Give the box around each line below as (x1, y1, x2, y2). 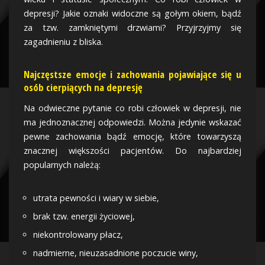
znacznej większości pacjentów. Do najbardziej (24, 144, 241, 156)
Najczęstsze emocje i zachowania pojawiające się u (24, 67, 241, 81)
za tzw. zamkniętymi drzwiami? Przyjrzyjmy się (24, 21, 241, 33)
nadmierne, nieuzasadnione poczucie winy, (33, 247, 198, 258)
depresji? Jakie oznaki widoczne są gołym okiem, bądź (24, 7, 241, 19)
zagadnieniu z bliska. (24, 35, 103, 47)
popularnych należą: (24, 159, 101, 170)
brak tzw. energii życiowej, (33, 210, 135, 222)
